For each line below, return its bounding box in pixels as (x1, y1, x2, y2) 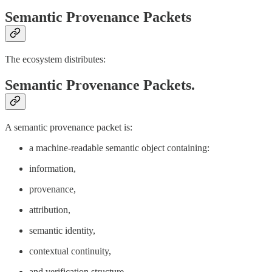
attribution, (29, 205, 70, 215)
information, (29, 163, 76, 174)
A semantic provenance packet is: (5, 122, 132, 132)
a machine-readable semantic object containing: (29, 143, 209, 153)
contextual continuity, (29, 246, 111, 256)
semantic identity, (29, 225, 95, 236)
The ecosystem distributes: (5, 54, 106, 65)
